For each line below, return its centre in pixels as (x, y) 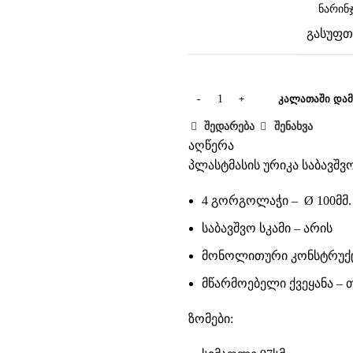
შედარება (230, 126)
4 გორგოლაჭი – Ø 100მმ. (277, 201)
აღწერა (211, 145)
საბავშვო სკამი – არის (267, 228)
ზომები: (211, 319)
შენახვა (293, 126)
